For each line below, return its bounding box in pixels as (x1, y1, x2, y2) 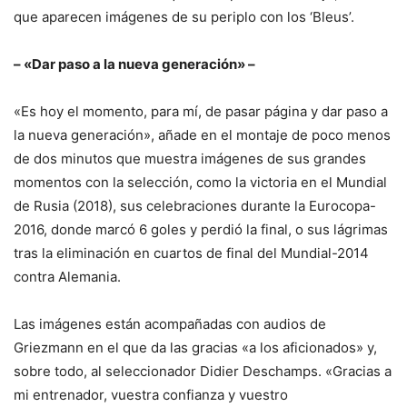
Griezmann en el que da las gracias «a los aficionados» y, (14, 339, 377, 357)
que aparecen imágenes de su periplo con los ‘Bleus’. (14, 8, 354, 26)
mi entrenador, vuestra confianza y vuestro (14, 386, 288, 404)
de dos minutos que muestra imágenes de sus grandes (14, 150, 366, 168)
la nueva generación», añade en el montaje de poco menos (14, 126, 391, 144)
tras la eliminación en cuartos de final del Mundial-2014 (14, 244, 369, 263)
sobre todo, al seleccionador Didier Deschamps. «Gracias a (14, 362, 392, 381)
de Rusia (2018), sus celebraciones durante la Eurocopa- (14, 197, 376, 215)
